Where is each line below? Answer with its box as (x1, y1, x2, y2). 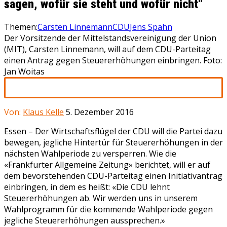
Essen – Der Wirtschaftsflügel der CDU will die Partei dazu (4, 125, 222, 137)
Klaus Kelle (23, 106, 64, 118)
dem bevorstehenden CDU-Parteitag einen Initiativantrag (4, 170, 222, 181)
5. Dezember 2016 (66, 106, 134, 118)
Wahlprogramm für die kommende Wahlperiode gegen (4, 203, 213, 215)
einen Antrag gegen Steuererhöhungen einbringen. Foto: (4, 54, 222, 66)
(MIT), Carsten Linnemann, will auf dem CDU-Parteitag (4, 43, 211, 55)
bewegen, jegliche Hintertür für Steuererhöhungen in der (4, 136, 223, 148)
